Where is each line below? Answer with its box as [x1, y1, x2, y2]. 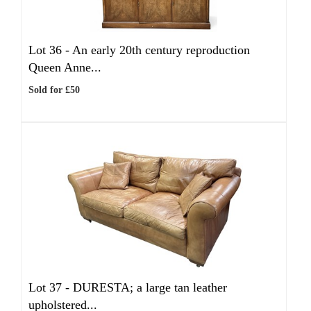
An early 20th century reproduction [72, 43, 250, 57]
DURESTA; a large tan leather [73, 280, 227, 294]
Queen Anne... [28, 60, 101, 74]
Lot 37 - [28, 280, 73, 294]
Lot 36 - [28, 43, 72, 57]
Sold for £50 [28, 85, 80, 95]
